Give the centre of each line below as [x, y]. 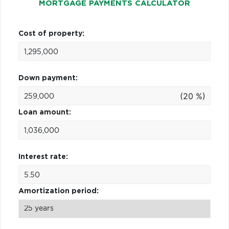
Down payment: [48, 78]
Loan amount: [45, 112]
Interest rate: [43, 157]
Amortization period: [59, 191]
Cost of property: [51, 33]
